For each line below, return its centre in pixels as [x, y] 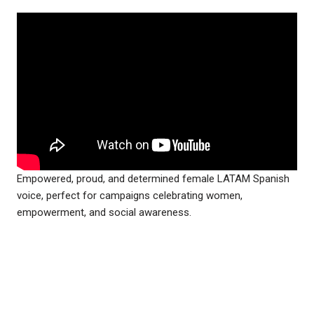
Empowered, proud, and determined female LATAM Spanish [153, 178]
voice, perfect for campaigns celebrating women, [130, 195]
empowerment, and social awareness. [104, 212]
